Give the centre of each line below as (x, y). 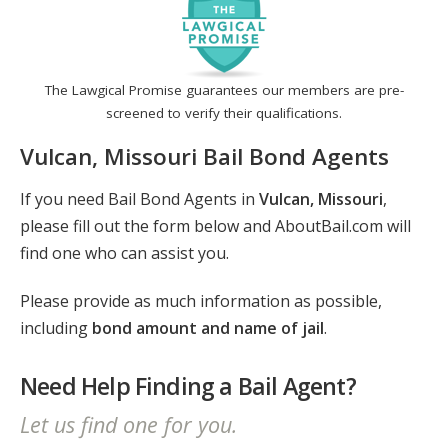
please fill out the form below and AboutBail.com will (215, 226)
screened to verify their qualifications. (224, 113)
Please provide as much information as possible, (201, 301)
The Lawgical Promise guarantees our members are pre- (224, 90)
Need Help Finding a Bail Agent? (188, 386)
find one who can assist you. (124, 253)
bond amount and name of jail (208, 328)
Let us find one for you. (128, 424)
